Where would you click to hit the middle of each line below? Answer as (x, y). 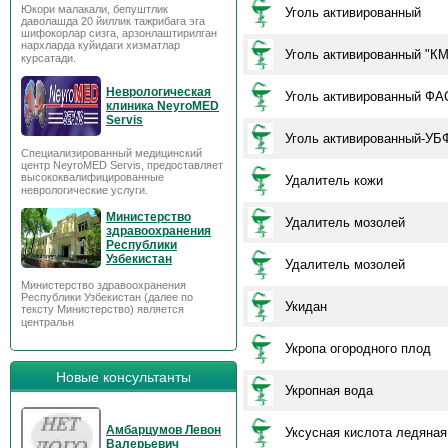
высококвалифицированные (92, 177)
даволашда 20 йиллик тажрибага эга (113, 21)
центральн (47, 322)
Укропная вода (329, 390)
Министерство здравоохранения (103, 285)
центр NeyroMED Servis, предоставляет (122, 165)
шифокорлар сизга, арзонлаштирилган (119, 33)
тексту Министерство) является (102, 309)
